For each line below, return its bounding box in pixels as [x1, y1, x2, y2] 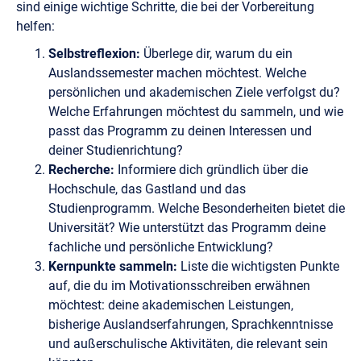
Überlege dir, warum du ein [140, 45, 293, 61]
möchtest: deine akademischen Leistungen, [48, 297, 293, 313]
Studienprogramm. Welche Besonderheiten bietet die [48, 200, 345, 216]
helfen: [16, 18, 55, 34]
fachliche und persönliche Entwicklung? [48, 239, 273, 255]
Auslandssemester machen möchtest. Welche [48, 64, 306, 81]
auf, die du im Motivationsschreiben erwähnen [48, 277, 310, 293]
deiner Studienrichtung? [48, 142, 183, 158]
